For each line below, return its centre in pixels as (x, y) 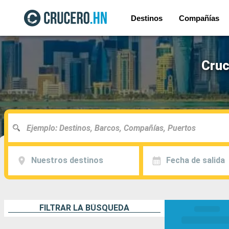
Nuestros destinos (67, 161)
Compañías (199, 18)
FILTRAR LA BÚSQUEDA (84, 208)
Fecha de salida (195, 161)
